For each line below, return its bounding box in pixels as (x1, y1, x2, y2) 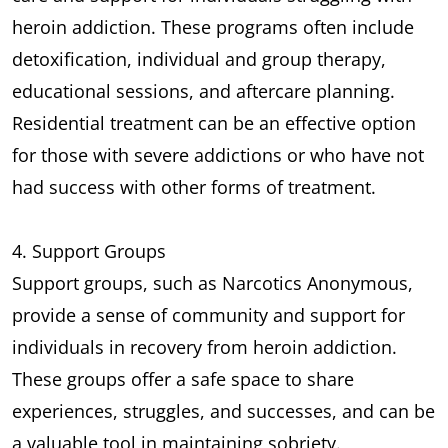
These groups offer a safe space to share (12, 366, 354, 391)
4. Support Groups (12, 238, 166, 263)
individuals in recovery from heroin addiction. (12, 334, 397, 359)
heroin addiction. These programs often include (12, 14, 414, 39)
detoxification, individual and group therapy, (12, 46, 386, 71)
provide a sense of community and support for (12, 302, 405, 327)
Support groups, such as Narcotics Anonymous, (12, 270, 413, 295)
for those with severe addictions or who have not (12, 142, 424, 167)
